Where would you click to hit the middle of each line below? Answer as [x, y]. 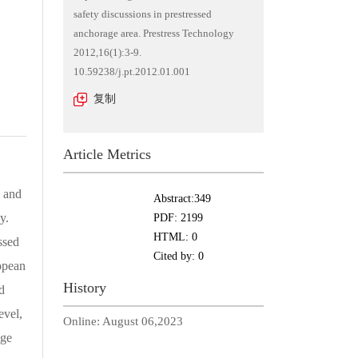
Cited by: [175, 256]
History [84, 288]
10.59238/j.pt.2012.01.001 [131, 72]
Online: [82, 321]
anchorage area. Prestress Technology [153, 33]
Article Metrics [107, 154]
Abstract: [173, 199]
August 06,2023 [142, 321]
